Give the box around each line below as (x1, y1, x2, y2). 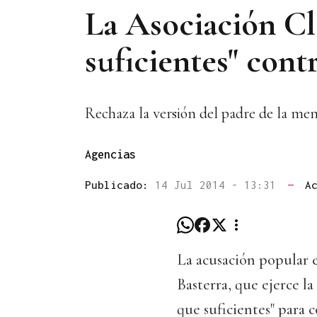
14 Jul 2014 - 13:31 (155, 178, 282, 192)
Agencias (85, 148, 136, 161)
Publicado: (85, 178, 155, 192)
